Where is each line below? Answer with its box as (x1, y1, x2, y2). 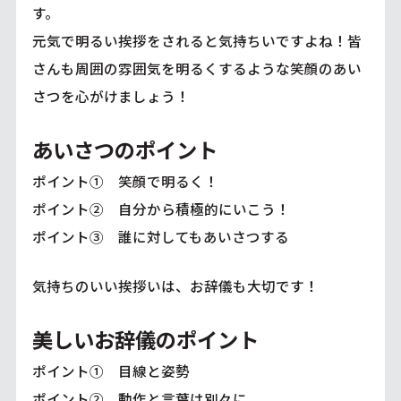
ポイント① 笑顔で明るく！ (31, 170, 218, 191)
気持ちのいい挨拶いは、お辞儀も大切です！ (31, 275, 319, 295)
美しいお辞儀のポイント (31, 323, 259, 354)
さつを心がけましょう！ (31, 85, 190, 106)
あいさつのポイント (31, 133, 218, 165)
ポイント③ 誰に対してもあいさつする (31, 226, 289, 246)
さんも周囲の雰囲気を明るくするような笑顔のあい (31, 57, 362, 78)
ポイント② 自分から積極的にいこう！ (31, 198, 290, 218)
